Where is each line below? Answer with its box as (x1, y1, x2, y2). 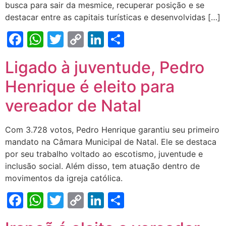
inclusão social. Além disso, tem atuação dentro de (5, 161, 200, 171)
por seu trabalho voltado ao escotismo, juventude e (5, 149, 203, 159)
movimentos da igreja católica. (5, 173, 123, 183)
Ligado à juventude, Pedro (5, 58, 204, 77)
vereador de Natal (5, 96, 141, 116)
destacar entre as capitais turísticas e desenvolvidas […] (5, 12, 220, 22)
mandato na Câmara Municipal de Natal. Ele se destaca (5, 137, 216, 147)
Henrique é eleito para (5, 77, 175, 96)
